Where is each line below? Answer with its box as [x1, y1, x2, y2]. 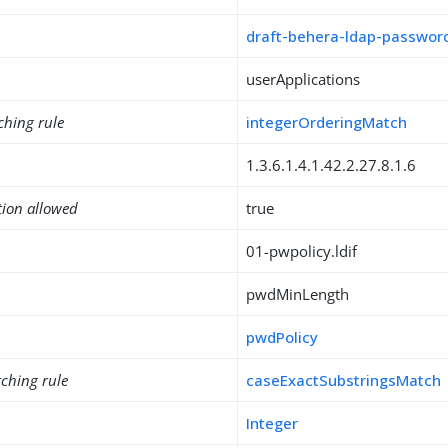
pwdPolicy [246, 327, 319, 347]
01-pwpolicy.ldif [246, 241, 358, 261]
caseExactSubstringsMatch [246, 370, 442, 390]
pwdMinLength [246, 284, 350, 304]
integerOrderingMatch [246, 112, 408, 132]
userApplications [246, 69, 361, 89]
